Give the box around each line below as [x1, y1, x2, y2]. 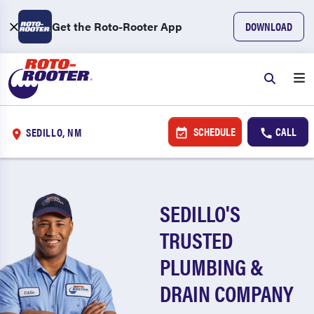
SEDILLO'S [160, 197, 241, 228]
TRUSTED [160, 224, 233, 255]
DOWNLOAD [245, 18, 292, 34]
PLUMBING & [160, 250, 264, 282]
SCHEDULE [191, 123, 235, 139]
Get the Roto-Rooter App [52, 18, 182, 34]
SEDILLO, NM [26, 123, 82, 140]
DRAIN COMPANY [160, 277, 294, 308]
